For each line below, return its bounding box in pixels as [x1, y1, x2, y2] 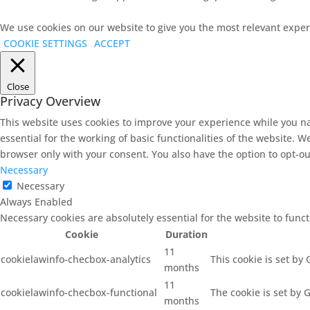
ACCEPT [94, 36, 130, 50]
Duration [165, 227, 208, 241]
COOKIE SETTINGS [3, 36, 87, 50]
